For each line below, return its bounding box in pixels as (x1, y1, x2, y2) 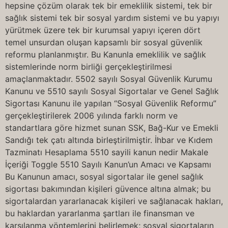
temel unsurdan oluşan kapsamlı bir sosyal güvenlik (5, 37, 203, 47)
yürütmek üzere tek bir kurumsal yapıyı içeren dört (5, 25, 201, 35)
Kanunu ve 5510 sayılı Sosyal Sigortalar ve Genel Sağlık (5, 86, 219, 96)
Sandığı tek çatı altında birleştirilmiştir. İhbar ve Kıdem (5, 135, 213, 145)
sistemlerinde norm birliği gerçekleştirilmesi (5, 62, 172, 72)
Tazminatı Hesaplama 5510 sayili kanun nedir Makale (5, 147, 208, 157)
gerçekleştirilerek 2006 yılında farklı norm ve (5, 110, 178, 121)
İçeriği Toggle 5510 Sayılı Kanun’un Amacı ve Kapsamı (5, 159, 211, 169)
